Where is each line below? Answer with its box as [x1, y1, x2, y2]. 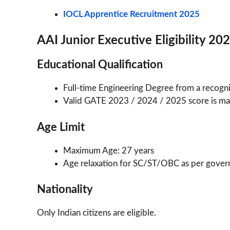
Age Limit [37, 121, 85, 133]
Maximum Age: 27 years [63, 146, 154, 155]
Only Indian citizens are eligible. [37, 208, 156, 218]
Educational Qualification [37, 59, 163, 71]
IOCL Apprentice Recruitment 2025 [63, 9, 200, 18]
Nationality [37, 184, 93, 196]
